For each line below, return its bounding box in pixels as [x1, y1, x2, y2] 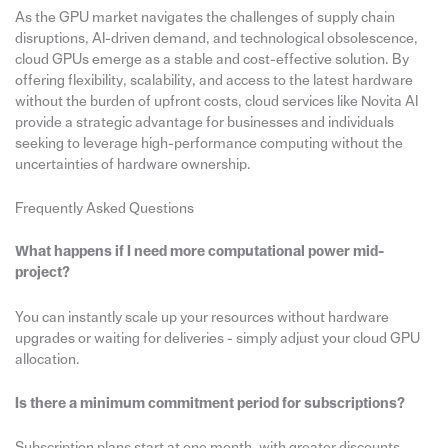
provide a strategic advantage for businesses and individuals [14, 115, 394, 131]
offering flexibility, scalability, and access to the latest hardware [14, 73, 413, 89]
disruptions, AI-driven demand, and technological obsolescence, [14, 31, 418, 47]
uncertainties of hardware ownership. [14, 157, 251, 173]
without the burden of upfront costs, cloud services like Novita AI [14, 94, 418, 110]
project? [14, 265, 70, 281]
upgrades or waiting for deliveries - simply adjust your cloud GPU [14, 330, 420, 346]
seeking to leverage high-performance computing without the [14, 136, 403, 152]
